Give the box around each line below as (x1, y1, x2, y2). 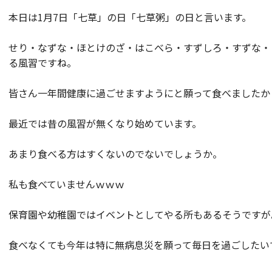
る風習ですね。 (8, 55, 76, 70)
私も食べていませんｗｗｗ (8, 177, 124, 191)
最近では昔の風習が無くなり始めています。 (8, 116, 202, 131)
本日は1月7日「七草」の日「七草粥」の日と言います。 (8, 10, 251, 24)
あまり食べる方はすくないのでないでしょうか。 (8, 146, 222, 161)
